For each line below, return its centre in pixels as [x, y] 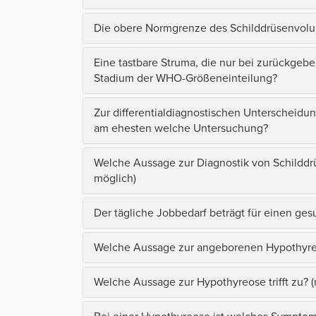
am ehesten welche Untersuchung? [181, 128]
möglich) [115, 178]
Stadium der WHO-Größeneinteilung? [186, 78]
